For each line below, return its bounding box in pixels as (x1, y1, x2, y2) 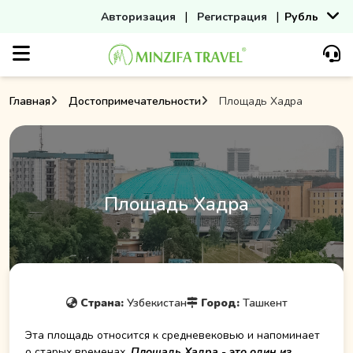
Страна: (80, 295, 124, 310)
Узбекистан (126, 295, 187, 310)
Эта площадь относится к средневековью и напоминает (25, 328, 320, 343)
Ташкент (242, 295, 288, 310)
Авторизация (101, 9, 176, 24)
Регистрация (197, 9, 267, 24)
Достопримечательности (69, 94, 201, 109)
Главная (9, 93, 50, 109)
